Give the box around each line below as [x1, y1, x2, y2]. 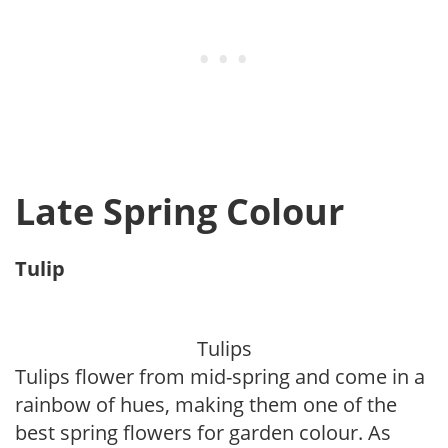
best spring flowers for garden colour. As [15, 419, 391, 446]
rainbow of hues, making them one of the [15, 391, 397, 418]
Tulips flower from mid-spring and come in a [15, 363, 425, 390]
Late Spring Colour [15, 187, 344, 236]
